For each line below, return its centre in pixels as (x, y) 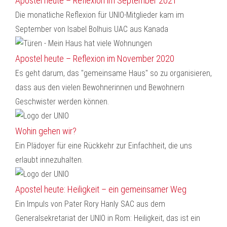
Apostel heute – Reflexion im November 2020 (95, 59)
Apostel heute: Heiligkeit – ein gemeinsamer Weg (101, 189)
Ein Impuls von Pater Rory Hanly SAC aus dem (90, 204)
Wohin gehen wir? (46, 131)
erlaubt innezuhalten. (49, 160)
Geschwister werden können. (62, 102)
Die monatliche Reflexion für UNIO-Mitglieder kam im (100, 15)
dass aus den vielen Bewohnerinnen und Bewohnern (100, 87)
